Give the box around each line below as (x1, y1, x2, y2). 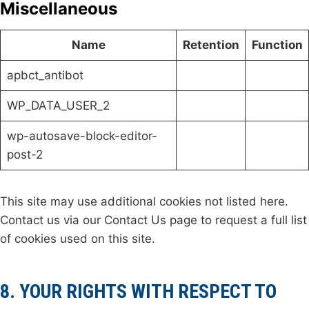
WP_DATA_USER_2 (6, 98, 110, 112)
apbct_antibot (6, 68, 83, 82)
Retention (182, 37, 239, 52)
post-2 (6, 147, 43, 161)
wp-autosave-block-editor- (6, 128, 157, 143)
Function (251, 37, 303, 52)
